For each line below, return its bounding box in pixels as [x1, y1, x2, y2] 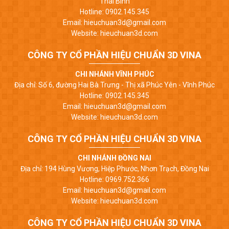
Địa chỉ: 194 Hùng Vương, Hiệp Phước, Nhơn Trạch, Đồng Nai [20, 164, 209, 173]
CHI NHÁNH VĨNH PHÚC [75, 70, 154, 78]
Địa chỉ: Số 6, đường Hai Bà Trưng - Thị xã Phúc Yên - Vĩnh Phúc [14, 80, 215, 89]
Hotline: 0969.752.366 [80, 175, 149, 184]
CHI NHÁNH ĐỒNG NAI [78, 153, 151, 162]
